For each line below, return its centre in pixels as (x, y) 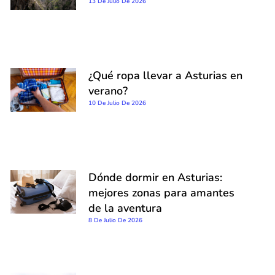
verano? (108, 91)
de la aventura (125, 208)
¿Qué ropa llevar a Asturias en (165, 75)
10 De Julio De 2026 (117, 103)
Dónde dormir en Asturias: (155, 178)
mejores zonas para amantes (161, 193)
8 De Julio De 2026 (115, 221)
